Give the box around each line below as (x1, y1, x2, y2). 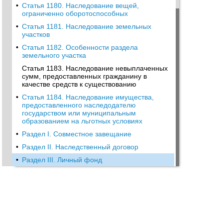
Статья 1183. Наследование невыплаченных (22, 64, 168, 72)
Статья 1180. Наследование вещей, (22, 1, 139, 9)
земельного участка (22, 51, 86, 59)
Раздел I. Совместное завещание (22, 130, 131, 138)
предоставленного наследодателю (22, 101, 136, 109)
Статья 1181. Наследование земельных (22, 22, 151, 30)
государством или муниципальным (22, 109, 136, 117)
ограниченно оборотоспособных (22, 9, 128, 17)
